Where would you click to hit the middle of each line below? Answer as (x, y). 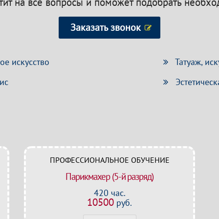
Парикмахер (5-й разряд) (109, 176)
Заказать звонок (106, 27)
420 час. (109, 193)
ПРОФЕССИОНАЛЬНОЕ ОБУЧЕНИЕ (109, 160)
